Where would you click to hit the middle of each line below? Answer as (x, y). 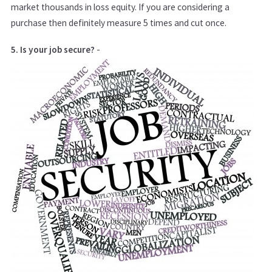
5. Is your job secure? (53, 50)
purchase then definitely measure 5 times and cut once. (120, 23)
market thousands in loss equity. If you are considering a (120, 7)
